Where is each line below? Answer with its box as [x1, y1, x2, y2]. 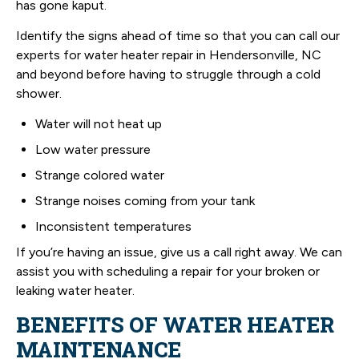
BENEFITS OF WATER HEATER [16, 310, 334, 338]
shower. [16, 86, 62, 102]
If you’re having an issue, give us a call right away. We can [16, 244, 342, 260]
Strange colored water [35, 167, 164, 184]
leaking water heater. [16, 283, 135, 299]
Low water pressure [35, 142, 151, 158]
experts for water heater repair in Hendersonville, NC [16, 47, 321, 63]
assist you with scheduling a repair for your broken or [16, 264, 320, 280]
